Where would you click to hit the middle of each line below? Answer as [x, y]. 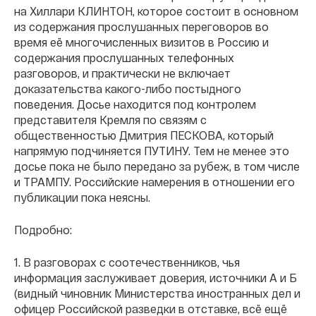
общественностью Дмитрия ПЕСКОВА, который [144, 135]
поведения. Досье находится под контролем [135, 104]
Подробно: [43, 230]
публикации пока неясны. [82, 197]
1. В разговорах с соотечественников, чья [127, 262]
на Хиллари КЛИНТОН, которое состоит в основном [156, 11]
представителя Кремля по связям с [110, 120]
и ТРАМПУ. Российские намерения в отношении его [154, 182]
